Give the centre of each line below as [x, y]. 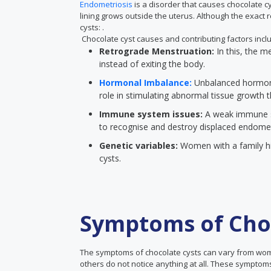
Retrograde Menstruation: [158, 51]
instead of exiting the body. [152, 64]
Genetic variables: [140, 145]
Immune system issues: [152, 114]
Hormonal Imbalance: [145, 83]
